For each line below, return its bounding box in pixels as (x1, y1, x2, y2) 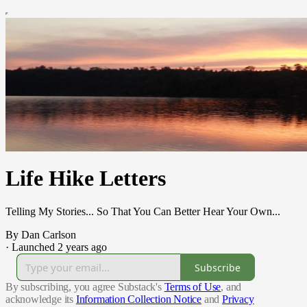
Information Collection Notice (75, 293, 202, 306)
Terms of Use (164, 281, 221, 293)
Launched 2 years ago (12, 241, 107, 254)
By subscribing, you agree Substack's (5, 281, 162, 293)
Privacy (222, 293, 254, 306)
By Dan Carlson (5, 229, 76, 241)
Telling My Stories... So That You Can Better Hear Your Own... (5, 206, 280, 218)
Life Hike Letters (5, 166, 166, 191)
